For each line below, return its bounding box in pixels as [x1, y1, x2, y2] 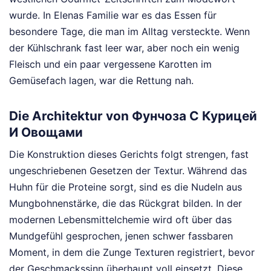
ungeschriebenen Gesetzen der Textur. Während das [9, 165, 247, 177]
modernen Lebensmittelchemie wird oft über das [9, 214, 232, 226]
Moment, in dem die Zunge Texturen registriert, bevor [9, 246, 255, 259]
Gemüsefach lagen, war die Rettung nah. [9, 74, 194, 87]
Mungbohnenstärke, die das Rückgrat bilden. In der [9, 197, 242, 210]
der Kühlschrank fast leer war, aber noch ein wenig [9, 41, 240, 54]
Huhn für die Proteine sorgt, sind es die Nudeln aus [9, 181, 242, 194]
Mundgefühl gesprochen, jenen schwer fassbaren [9, 230, 233, 243]
